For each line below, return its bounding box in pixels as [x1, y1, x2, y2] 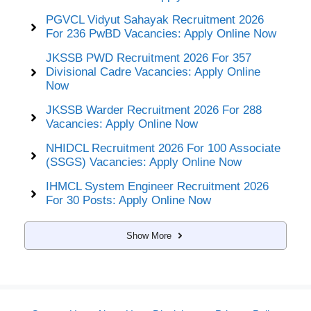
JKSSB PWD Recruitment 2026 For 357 [45, 51, 251, 65]
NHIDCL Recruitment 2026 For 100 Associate [45, 142, 280, 155]
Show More [126, 230, 171, 242]
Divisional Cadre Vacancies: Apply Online [45, 65, 260, 79]
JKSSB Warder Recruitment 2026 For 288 [45, 103, 262, 117]
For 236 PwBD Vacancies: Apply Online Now [45, 27, 276, 41]
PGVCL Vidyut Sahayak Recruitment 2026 [45, 13, 264, 27]
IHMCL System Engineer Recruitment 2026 [45, 180, 269, 194]
